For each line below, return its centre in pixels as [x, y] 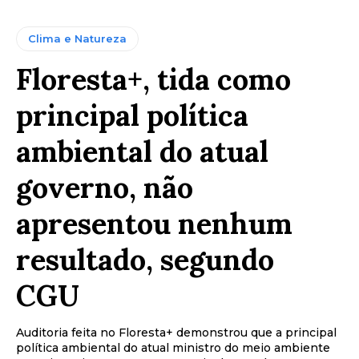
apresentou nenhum [154, 224]
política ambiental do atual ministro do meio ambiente [173, 348]
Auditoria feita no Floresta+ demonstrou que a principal [176, 333]
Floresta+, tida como [153, 80]
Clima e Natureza [77, 39]
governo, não [105, 188]
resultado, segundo [145, 260]
